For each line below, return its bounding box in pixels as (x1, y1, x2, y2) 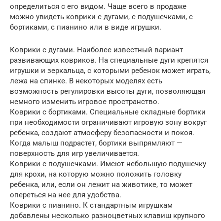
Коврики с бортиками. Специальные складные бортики (10, 108, 206, 117)
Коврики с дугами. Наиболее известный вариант (10, 45, 183, 55)
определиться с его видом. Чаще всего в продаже (10, 2, 186, 11)
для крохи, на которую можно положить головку (10, 170, 182, 179)
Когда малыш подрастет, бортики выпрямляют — (10, 139, 183, 148)
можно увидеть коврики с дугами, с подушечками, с (10, 12, 193, 22)
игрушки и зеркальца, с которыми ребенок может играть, (10, 66, 211, 75)
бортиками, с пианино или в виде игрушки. (10, 23, 161, 32)
